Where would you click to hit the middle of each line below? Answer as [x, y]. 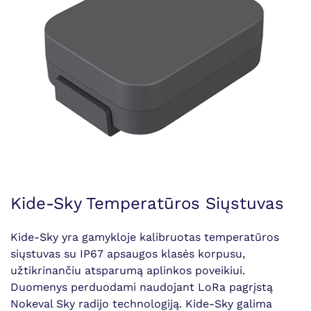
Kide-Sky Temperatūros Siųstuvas [147, 203]
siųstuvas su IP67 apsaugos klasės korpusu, [128, 254]
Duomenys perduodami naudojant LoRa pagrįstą [142, 287]
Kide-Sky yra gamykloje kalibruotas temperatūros [145, 237]
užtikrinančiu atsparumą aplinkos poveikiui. [128, 270]
